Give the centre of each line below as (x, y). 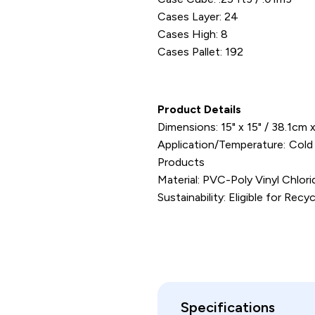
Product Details (199, 109)
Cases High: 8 (193, 34)
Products (181, 162)
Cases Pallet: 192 (200, 52)
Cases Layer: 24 (198, 17)
